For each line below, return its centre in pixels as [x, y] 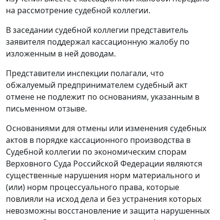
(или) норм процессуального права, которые [93, 187]
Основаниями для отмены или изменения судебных [106, 128]
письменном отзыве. [46, 109]
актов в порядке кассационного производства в [98, 140]
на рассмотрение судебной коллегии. [78, 11]
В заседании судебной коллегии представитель [97, 30]
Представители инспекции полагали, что [85, 73]
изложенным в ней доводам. [61, 54]
